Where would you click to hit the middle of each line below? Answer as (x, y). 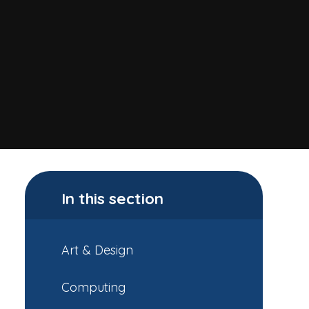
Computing (93, 287)
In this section (112, 198)
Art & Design (97, 250)
